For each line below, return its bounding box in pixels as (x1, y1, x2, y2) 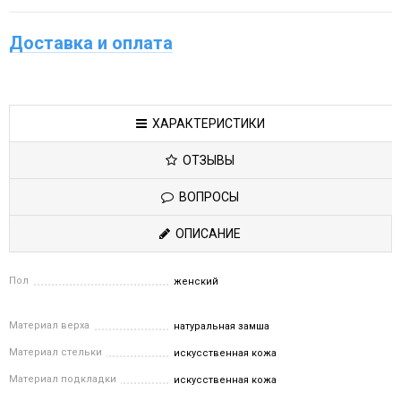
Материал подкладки (9, 373, 116, 385)
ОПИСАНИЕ (169, 226, 241, 241)
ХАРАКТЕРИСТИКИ (146, 116, 265, 131)
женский (174, 276, 219, 287)
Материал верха (9, 320, 90, 331)
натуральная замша (174, 320, 270, 332)
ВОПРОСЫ (174, 190, 239, 204)
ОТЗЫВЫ (177, 153, 235, 167)
